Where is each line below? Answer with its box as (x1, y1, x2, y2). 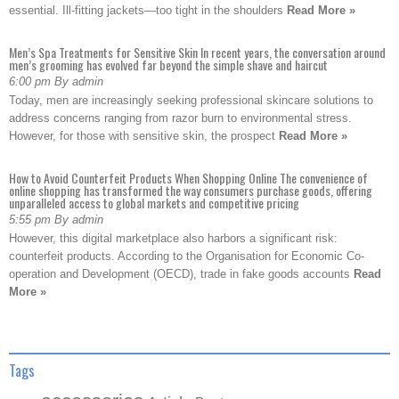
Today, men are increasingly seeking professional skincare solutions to (9, 94, 373, 107)
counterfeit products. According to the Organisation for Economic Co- (9, 249, 364, 263)
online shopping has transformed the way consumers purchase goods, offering (9, 181, 372, 199)
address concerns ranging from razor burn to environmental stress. (9, 111, 352, 125)
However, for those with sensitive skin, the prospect (9, 129, 279, 142)
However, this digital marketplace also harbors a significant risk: (9, 232, 338, 245)
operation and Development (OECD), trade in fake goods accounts (9, 267, 354, 281)
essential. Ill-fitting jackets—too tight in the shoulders (9, 4, 287, 17)
